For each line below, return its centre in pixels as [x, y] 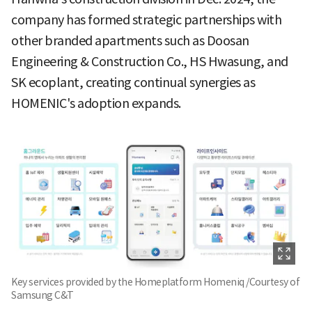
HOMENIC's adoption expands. [96, 103]
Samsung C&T [42, 295]
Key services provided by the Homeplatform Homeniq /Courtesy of [155, 282]
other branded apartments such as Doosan [130, 40]
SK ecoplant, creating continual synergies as [133, 82]
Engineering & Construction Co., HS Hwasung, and [150, 61]
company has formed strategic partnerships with [146, 19]
